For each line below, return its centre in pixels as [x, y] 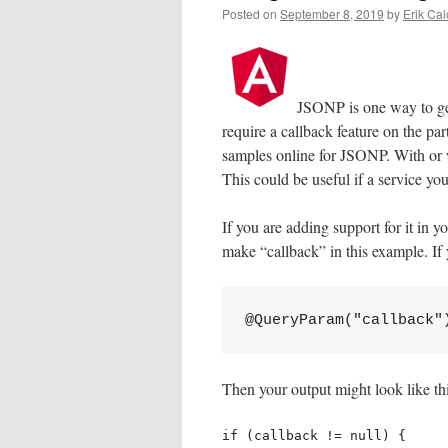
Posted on [249, 13]
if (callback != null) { [314, 435]
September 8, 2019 [332, 13]
